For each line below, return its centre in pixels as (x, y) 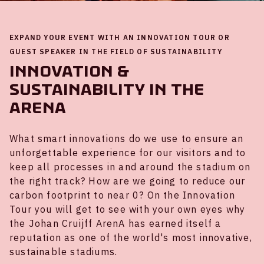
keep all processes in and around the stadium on (130, 167)
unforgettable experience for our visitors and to (128, 153)
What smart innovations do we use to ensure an (127, 139)
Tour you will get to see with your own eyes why (128, 209)
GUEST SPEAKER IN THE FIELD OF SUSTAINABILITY (116, 52)
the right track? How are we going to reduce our (128, 181)
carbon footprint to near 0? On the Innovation (123, 195)
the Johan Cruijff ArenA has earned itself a (115, 224)
